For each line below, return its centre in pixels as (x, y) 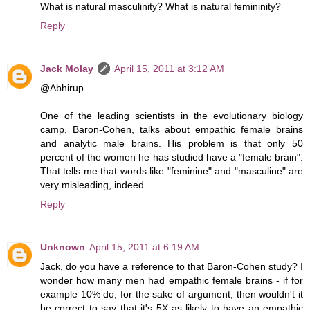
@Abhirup (62, 88)
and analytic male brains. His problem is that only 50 (172, 144)
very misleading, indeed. (93, 185)
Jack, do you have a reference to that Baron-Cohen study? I (172, 267)
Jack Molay (67, 69)
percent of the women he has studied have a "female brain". (172, 157)
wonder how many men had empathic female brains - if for (172, 281)
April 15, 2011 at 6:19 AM (144, 247)
